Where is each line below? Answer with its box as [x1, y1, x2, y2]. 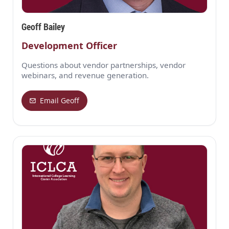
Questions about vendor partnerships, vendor [21, 59, 186, 70]
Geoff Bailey [21, 20, 65, 33]
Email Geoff [40, 96, 80, 106]
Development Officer [21, 39, 117, 52]
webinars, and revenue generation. [21, 70, 149, 80]
